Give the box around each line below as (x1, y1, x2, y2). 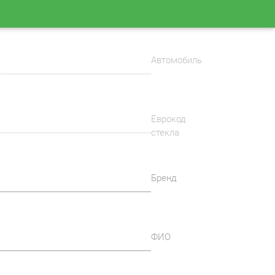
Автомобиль (151, 55, 203, 66)
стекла (151, 127, 180, 138)
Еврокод (151, 114, 187, 125)
